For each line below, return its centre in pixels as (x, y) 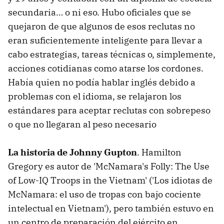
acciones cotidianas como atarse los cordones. (106, 68)
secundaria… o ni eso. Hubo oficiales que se (99, 12)
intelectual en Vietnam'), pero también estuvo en (111, 208)
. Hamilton (159, 152)
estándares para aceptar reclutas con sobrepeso (109, 110)
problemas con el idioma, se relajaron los (95, 96)
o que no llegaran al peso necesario (82, 124)
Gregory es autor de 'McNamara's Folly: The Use (109, 166)
